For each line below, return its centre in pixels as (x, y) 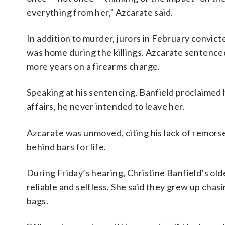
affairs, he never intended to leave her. (106, 106)
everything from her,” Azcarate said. (100, 12)
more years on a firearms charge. (93, 66)
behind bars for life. (67, 147)
